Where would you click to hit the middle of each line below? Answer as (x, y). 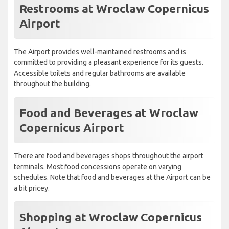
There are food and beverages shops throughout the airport (109, 156)
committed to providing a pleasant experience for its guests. (109, 63)
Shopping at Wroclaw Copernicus (111, 217)
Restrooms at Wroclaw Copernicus (114, 9)
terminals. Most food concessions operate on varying (98, 167)
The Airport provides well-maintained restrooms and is (100, 52)
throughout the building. (52, 84)
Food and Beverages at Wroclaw (109, 113)
